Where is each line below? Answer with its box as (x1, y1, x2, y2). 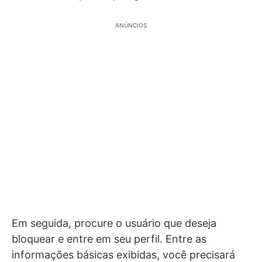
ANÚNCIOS (115, 22, 147, 29)
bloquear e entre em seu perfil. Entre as (12, 233, 209, 245)
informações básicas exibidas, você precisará (12, 249, 235, 261)
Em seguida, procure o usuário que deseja (12, 217, 216, 229)
